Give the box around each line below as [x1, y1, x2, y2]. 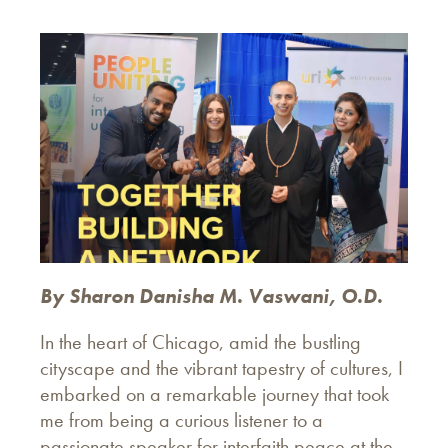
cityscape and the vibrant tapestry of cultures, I [40, 354, 403, 381]
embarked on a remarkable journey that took [40, 380, 389, 407]
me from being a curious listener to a [40, 406, 323, 433]
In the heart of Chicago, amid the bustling [40, 328, 361, 355]
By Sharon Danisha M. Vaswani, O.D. [40, 282, 383, 309]
